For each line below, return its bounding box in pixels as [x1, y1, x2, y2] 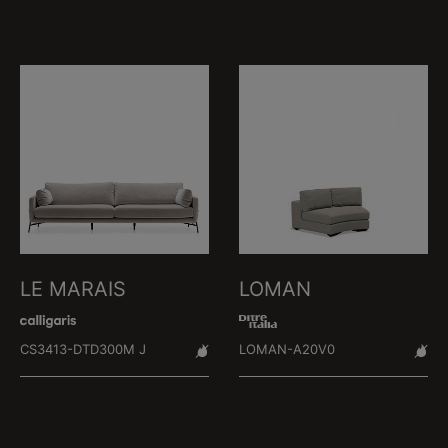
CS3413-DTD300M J [20, 341, 146, 357]
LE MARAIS [20, 277, 126, 301]
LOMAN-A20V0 [239, 341, 335, 357]
